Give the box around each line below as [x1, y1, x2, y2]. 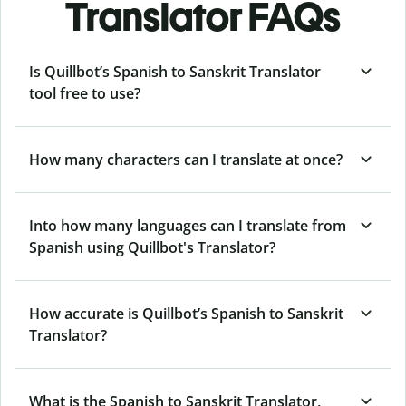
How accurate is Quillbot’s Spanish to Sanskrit [29, 303, 343, 324]
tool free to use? [29, 82, 140, 103]
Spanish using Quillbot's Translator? [29, 237, 275, 257]
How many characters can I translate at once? [29, 149, 343, 169]
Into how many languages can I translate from [29, 215, 346, 236]
